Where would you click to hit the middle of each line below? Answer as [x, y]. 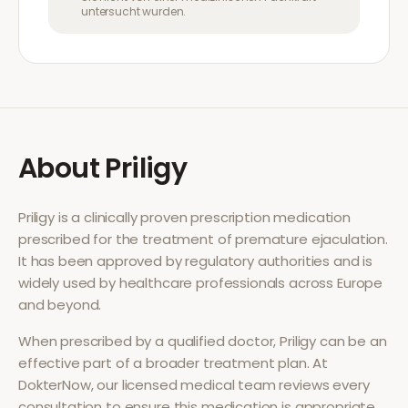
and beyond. [60, 305]
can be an [352, 341]
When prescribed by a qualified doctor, [149, 341]
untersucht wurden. [134, 11]
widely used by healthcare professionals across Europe [201, 283]
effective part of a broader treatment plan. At [173, 363]
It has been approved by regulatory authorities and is [196, 261]
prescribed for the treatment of [127, 239]
